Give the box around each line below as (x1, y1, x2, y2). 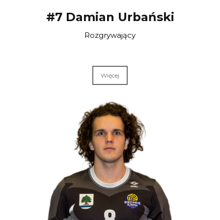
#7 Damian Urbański (46, 10, 174, 25)
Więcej (101, 72, 119, 80)
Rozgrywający (84, 30, 136, 40)
